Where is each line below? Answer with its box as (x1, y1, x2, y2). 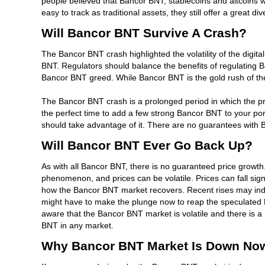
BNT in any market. (41, 220, 114, 230)
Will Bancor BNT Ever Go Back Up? (41, 138, 253, 152)
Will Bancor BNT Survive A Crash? (41, 25, 247, 40)
